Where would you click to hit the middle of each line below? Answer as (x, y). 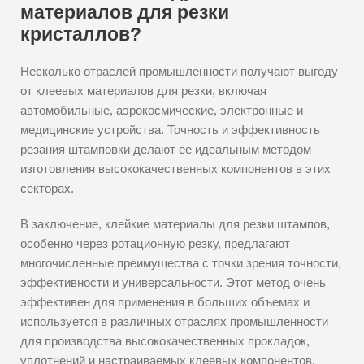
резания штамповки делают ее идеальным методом (166, 149)
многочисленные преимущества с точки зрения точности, (181, 263)
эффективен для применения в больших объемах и (165, 302)
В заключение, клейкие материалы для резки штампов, (175, 224)
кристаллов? (81, 34)
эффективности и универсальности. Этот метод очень (173, 282)
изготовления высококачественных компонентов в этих (175, 169)
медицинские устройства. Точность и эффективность (170, 130)
